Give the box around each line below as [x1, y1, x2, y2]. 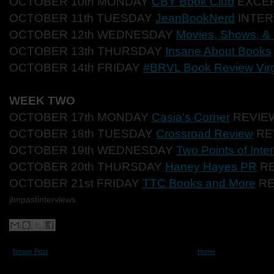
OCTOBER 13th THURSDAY [9, 45, 165, 57]
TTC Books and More [143, 177, 256, 190]
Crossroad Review [156, 127, 253, 140]
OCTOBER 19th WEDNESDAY [9, 144, 176, 157]
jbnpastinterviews [9, 194, 76, 204]
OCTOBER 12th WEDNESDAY [9, 28, 176, 41]
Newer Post [13, 248, 48, 255]
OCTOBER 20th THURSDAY [9, 160, 165, 173]
